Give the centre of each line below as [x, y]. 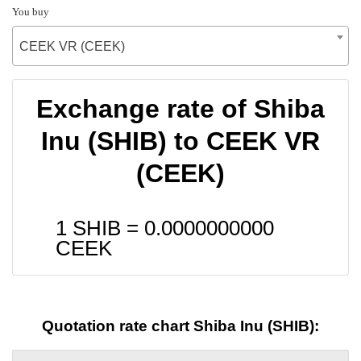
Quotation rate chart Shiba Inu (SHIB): [180, 326]
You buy [31, 11]
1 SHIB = [100, 228]
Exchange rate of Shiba [180, 108]
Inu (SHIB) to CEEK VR [180, 141]
